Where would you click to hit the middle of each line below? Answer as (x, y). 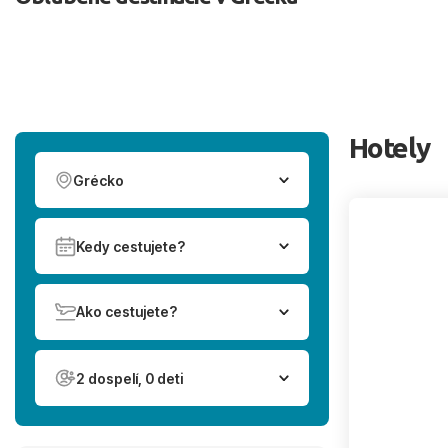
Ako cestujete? (126, 312)
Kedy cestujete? (130, 246)
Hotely (389, 147)
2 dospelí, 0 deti (129, 378)
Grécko (98, 180)
